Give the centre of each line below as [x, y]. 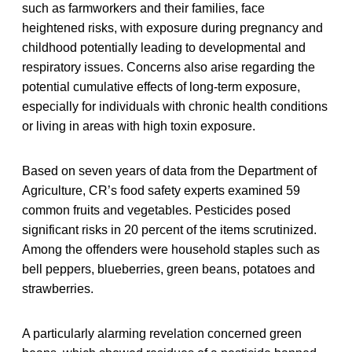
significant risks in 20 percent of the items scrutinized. [169, 229]
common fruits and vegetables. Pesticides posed [156, 210]
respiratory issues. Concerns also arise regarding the [169, 67]
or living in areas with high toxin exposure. [139, 126]
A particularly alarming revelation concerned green [162, 333]
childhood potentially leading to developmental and [164, 47]
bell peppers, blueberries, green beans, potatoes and [169, 269]
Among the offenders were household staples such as [171, 249]
